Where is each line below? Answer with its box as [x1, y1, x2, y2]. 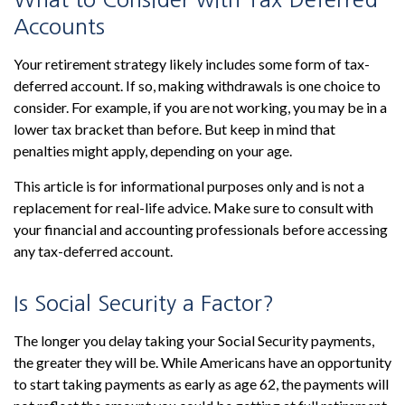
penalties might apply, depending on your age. [14, 142, 292, 159]
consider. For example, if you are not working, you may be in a [14, 99, 387, 116]
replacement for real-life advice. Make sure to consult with [14, 199, 373, 216]
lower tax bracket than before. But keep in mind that [14, 120, 335, 137]
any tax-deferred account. [14, 242, 173, 259]
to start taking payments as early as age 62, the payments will [14, 375, 389, 392]
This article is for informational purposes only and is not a [14, 177, 364, 194]
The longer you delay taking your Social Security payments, [14, 332, 374, 349]
